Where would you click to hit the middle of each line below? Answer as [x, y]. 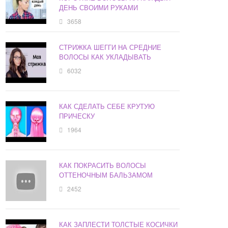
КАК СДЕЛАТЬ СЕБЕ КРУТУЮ [107, 106]
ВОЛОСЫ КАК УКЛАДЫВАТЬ [105, 57]
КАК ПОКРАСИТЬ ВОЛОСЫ [103, 165]
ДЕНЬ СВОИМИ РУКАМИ [99, 8]
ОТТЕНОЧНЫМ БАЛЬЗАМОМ [106, 175]
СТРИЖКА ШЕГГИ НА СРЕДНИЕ [110, 47]
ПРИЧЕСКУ [77, 116]
